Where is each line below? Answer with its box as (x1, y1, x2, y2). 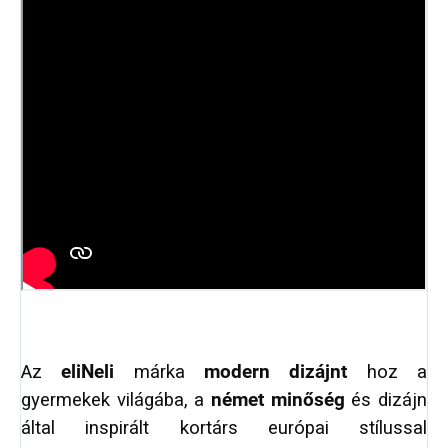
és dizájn (344, 389, 428, 412)
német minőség (211, 389, 345, 412)
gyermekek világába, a (21, 389, 211, 412)
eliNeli (61, 361, 115, 384)
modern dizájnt (204, 361, 348, 384)
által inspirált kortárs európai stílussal (21, 417, 427, 440)
